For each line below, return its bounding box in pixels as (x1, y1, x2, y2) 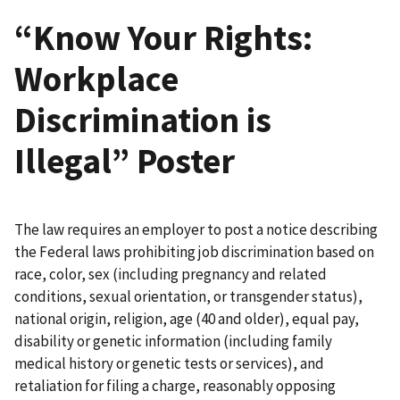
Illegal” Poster (14, 138, 235, 183)
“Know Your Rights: (14, 15, 312, 60)
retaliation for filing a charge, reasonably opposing (14, 375, 336, 396)
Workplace (14, 56, 179, 101)
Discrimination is (14, 97, 271, 142)
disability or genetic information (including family (14, 330, 332, 351)
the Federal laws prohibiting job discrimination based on (14, 241, 374, 262)
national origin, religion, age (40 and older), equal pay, (14, 308, 359, 329)
